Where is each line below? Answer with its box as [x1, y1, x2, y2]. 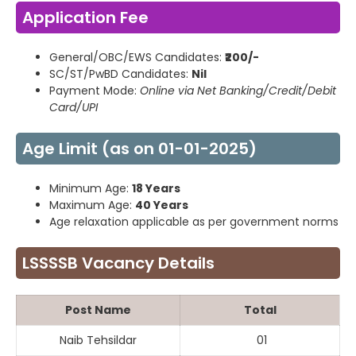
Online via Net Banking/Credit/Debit [140, 83, 336, 99]
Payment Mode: [49, 83, 140, 99]
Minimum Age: [49, 180, 132, 197]
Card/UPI [49, 99, 98, 116]
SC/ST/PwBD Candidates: [49, 66, 192, 83]
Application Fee [22, 6, 149, 29]
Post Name [65, 302, 131, 319]
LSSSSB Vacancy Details [22, 252, 215, 275]
